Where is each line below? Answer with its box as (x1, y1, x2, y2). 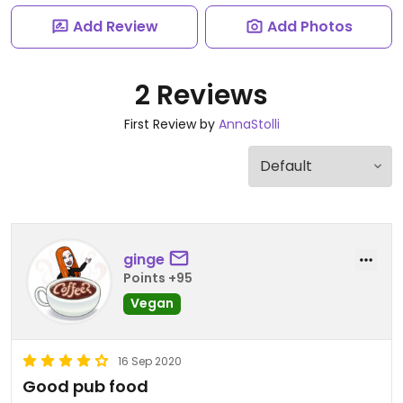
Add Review (72, 16, 158, 37)
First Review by (123, 115, 219, 133)
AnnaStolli (218, 115, 280, 133)
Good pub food (22, 375, 148, 398)
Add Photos (266, 16, 353, 37)
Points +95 (123, 268, 193, 287)
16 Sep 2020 (118, 354, 182, 369)
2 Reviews (135, 76, 268, 114)
